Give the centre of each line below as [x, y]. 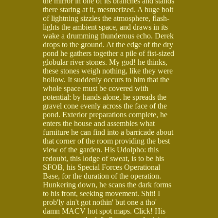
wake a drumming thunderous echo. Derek [108, 36]
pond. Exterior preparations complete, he [105, 114]
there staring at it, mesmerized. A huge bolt [108, 9]
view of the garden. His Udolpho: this [101, 149]
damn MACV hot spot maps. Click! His [104, 211]
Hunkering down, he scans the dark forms [107, 184]
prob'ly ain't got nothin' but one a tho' [100, 202]
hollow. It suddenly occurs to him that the [106, 79]
